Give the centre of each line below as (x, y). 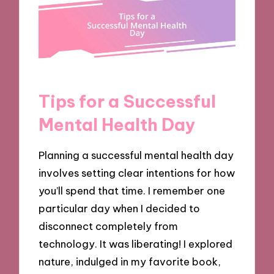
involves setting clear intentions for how (137, 172)
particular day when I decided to (120, 208)
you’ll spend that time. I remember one (132, 190)
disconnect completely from (109, 226)
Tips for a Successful (128, 102)
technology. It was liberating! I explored (136, 243)
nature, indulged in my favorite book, (130, 261)
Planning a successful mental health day (136, 155)
